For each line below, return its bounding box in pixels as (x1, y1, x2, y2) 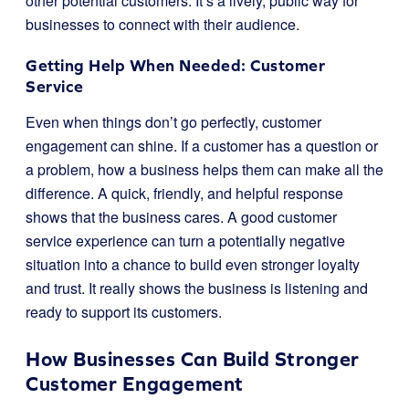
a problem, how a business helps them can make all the (26, 159, 383, 180)
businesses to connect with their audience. (26, 14, 299, 35)
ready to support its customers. (26, 301, 222, 322)
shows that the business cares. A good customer (26, 206, 337, 227)
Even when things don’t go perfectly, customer (26, 111, 321, 132)
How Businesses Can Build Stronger (26, 348, 360, 371)
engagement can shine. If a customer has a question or (26, 135, 378, 156)
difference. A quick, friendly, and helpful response (26, 183, 343, 204)
